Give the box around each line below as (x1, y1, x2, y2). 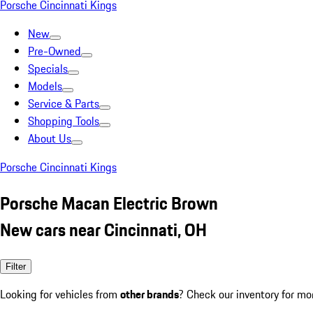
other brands (120, 285, 179, 303)
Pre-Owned (28, 43, 81, 59)
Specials (28, 60, 68, 77)
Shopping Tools (28, 112, 99, 129)
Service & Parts (28, 95, 99, 112)
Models (28, 78, 62, 94)
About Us (28, 130, 71, 147)
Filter (6, 261, 26, 272)
